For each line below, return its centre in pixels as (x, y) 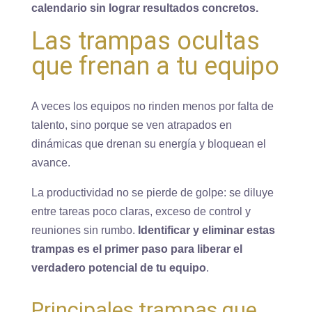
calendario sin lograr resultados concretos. (145, 8)
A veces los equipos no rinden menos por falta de (152, 107)
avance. (52, 163)
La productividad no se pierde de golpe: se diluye (152, 193)
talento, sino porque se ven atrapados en (131, 125)
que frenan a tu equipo (155, 67)
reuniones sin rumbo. (84, 231)
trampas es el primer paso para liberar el (136, 249)
